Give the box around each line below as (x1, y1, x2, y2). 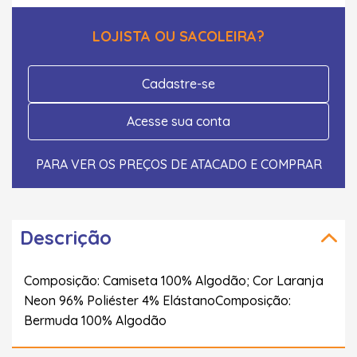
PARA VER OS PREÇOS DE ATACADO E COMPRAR (35, 155, 322, 172)
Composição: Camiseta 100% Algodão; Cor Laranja (24, 272, 324, 288)
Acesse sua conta (127, 112, 230, 129)
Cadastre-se (142, 75, 215, 92)
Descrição (20, 225, 112, 249)
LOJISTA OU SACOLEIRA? (92, 26, 265, 45)
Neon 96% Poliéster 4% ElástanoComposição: (24, 292, 291, 308)
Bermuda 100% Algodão (24, 312, 167, 328)
